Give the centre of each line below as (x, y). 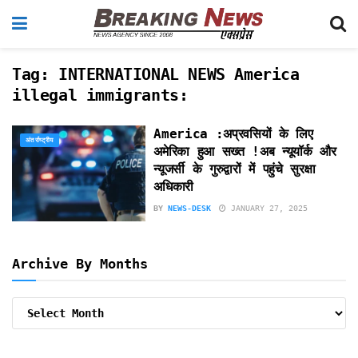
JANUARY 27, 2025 (267, 208)
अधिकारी (173, 187)
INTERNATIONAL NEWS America (179, 74)
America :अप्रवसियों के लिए (233, 134)
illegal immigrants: (100, 95)
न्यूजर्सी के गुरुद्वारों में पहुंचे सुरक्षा (235, 169)
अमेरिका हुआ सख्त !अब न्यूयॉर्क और (245, 151)
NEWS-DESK (190, 208)
